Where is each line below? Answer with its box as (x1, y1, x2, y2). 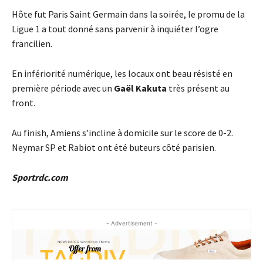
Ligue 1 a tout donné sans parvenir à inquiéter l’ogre (12, 23, 218, 35)
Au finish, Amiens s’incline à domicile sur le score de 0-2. (12, 127, 233, 139)
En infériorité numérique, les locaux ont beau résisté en (12, 68, 232, 80)
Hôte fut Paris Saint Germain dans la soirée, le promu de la (12, 8, 245, 21)
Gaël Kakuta (114, 82, 167, 95)
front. (12, 97, 35, 109)
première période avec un (12, 82, 114, 95)
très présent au (167, 82, 230, 95)
